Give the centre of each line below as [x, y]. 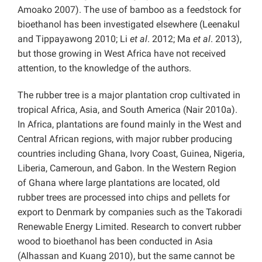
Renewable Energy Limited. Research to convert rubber [129, 227]
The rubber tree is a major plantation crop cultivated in [129, 95]
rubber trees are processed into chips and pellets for [124, 198]
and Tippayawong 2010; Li [74, 39]
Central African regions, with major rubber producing [125, 139]
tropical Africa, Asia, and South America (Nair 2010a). [127, 110]
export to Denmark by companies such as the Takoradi [130, 212]
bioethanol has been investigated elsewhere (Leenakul [129, 25]
